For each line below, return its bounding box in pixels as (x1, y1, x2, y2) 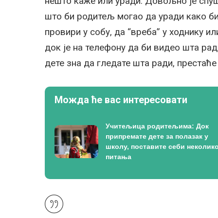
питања (106, 152, 131, 161)
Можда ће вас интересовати (54, 94, 187, 106)
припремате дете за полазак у (106, 132, 208, 140)
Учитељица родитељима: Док (106, 122, 209, 130)
